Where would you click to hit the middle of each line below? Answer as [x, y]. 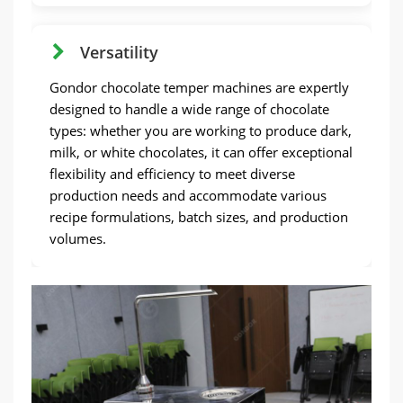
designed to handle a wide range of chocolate [189, 109]
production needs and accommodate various [188, 195]
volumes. [78, 238]
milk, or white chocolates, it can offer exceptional [201, 152]
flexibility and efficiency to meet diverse [172, 174]
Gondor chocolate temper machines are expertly [199, 87]
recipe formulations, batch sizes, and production [199, 217]
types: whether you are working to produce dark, [201, 130]
